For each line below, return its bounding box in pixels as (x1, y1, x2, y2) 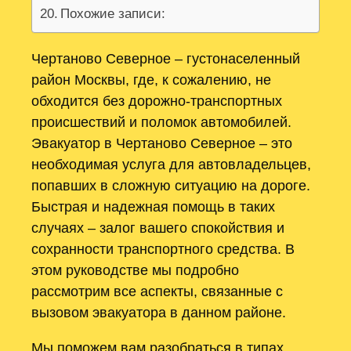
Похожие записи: (60, 6, 166, 22)
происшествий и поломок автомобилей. (31, 113, 291, 130)
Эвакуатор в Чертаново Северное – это (31, 134, 292, 151)
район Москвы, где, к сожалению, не (31, 71, 271, 88)
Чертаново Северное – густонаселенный (31, 49, 300, 67)
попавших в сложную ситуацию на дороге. (31, 176, 310, 194)
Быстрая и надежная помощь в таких (31, 197, 275, 215)
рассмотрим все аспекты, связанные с (31, 282, 283, 299)
